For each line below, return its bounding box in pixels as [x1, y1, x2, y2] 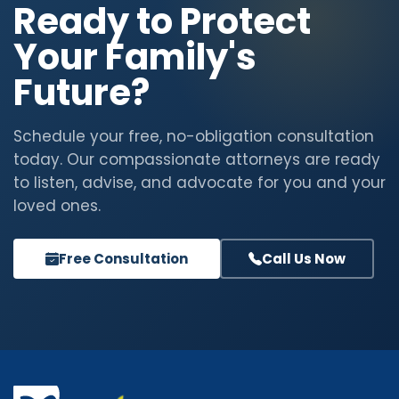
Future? [13, 67, 150, 118]
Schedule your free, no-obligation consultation [13, 125, 374, 147]
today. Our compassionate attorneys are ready [13, 148, 380, 170]
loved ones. [13, 194, 101, 216]
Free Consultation [59, 248, 188, 268]
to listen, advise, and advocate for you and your [13, 171, 386, 193]
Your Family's [13, 31, 256, 82]
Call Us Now [262, 248, 346, 268]
